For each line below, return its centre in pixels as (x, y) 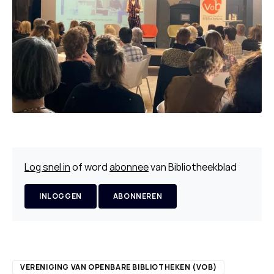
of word (90, 167)
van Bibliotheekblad (193, 167)
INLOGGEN (61, 196)
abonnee (129, 167)
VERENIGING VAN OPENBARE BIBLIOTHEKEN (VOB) (119, 267)
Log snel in (47, 167)
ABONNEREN (138, 196)
